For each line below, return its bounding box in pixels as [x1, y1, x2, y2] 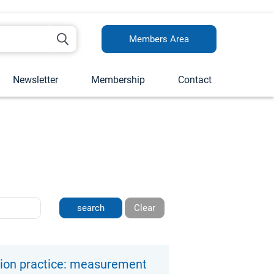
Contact [178, 74, 212, 86]
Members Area [129, 34, 189, 45]
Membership [91, 74, 145, 86]
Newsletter [13, 74, 58, 86]
